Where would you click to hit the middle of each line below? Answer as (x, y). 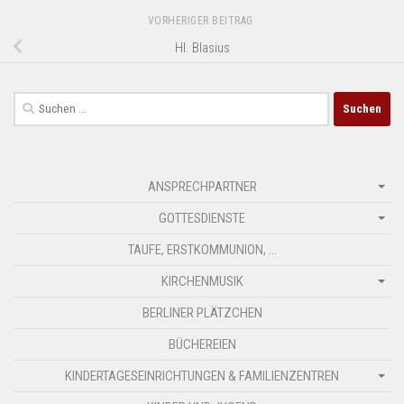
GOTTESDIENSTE (202, 218)
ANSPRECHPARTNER (202, 186)
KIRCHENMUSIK (202, 281)
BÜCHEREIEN (202, 344)
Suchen (33, 101)
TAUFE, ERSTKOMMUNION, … (202, 249)
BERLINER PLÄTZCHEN (202, 312)
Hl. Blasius (202, 47)
